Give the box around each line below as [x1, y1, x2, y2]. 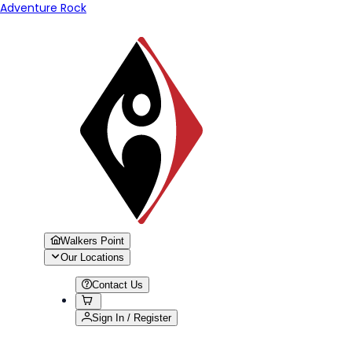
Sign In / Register [92, 312, 171, 324]
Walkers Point [60, 235, 124, 247]
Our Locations [60, 251, 124, 263]
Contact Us [92, 279, 143, 291]
